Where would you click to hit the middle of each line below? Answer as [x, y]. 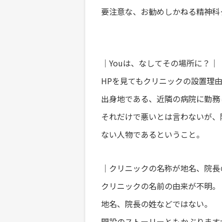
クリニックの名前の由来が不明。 [161, 186]
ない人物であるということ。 [153, 134]
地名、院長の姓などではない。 [157, 204]
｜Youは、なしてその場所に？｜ [160, 63]
